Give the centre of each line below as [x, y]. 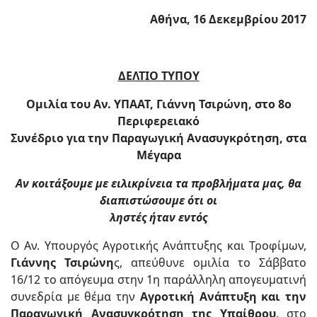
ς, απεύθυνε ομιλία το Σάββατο [210, 263]
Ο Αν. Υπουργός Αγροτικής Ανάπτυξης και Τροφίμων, [158, 246]
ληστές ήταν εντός [158, 217]
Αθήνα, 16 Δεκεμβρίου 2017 [228, 19]
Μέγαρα [158, 155]
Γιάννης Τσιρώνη [62, 263]
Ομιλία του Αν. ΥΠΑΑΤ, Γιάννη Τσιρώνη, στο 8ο [158, 104]
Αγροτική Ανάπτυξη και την [223, 296]
